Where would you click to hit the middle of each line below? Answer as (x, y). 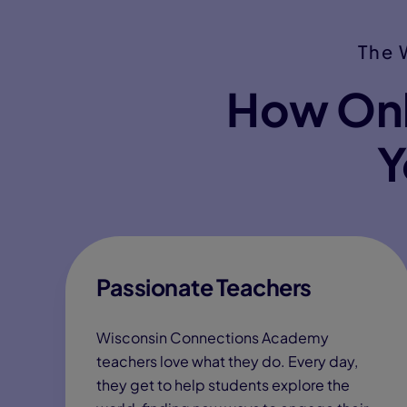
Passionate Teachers (204, 287)
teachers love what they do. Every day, (227, 361)
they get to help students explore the (223, 385)
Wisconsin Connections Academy (213, 338)
